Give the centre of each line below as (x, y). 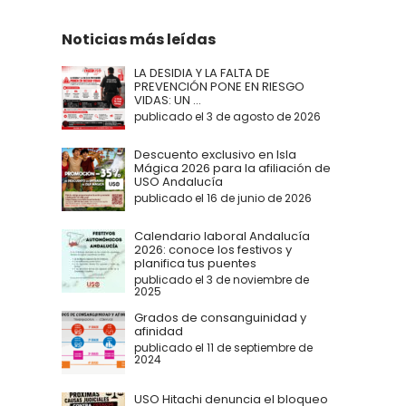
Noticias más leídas (139, 40)
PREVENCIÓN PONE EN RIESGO (219, 87)
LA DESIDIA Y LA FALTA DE (202, 73)
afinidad (159, 332)
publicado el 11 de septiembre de (223, 348)
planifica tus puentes (195, 264)
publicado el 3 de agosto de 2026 (227, 117)
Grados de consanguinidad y (220, 318)
